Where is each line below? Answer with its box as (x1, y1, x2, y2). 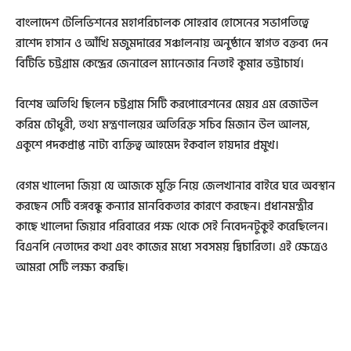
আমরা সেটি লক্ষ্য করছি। (16, 258, 128, 278)
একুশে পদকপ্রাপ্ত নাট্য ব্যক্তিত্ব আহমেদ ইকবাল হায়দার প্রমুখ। (16, 136, 279, 156)
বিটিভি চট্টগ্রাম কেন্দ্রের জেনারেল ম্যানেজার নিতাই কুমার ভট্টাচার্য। (16, 54, 304, 74)
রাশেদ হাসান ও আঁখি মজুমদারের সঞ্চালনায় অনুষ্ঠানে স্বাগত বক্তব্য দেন (16, 34, 328, 54)
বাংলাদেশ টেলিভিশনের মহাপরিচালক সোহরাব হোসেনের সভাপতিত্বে (16, 13, 309, 34)
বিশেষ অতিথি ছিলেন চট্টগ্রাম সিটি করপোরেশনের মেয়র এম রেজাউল (16, 95, 318, 115)
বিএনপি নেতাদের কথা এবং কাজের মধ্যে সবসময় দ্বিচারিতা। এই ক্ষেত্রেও (16, 237, 327, 258)
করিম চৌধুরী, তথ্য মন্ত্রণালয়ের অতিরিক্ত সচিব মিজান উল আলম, (16, 115, 310, 136)
